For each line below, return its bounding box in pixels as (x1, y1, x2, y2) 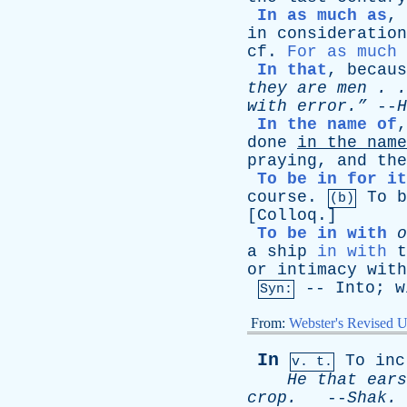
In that (257, 61, 327, 79)
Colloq (257, 206, 317, 224)
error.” (287, 97, 367, 115)
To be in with (257, 224, 387, 243)
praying (247, 152, 317, 170)
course (247, 188, 307, 206)
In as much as (257, 6, 387, 25)
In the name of (257, 115, 397, 134)
